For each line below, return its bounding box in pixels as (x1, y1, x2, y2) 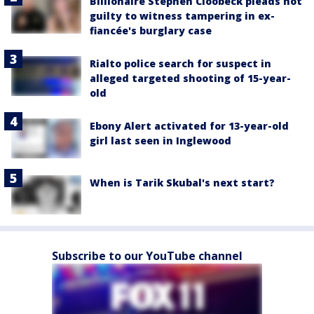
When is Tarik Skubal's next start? (90, 175, 275, 189)
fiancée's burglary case (90, 24, 212, 38)
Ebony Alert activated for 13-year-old (90, 119, 289, 133)
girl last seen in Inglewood (90, 134, 231, 148)
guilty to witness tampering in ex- (90, 9, 275, 23)
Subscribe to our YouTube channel (52, 247, 243, 264)
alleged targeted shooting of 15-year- (90, 71, 291, 86)
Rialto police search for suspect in (90, 57, 271, 71)
